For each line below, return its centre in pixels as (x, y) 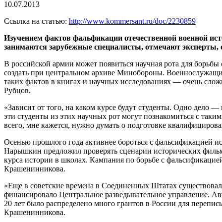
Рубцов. (17, 91)
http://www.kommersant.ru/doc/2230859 (132, 21)
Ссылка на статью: (36, 21)
